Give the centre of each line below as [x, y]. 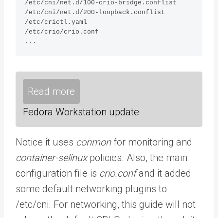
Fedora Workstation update [81, 112]
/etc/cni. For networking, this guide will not [106, 205]
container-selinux [51, 158]
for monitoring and [152, 142]
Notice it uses [46, 142]
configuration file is [57, 173]
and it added [164, 173]
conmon [93, 142]
